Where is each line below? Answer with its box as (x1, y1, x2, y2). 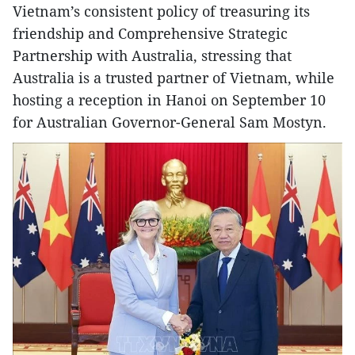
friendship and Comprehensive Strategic (13, 23, 288, 43)
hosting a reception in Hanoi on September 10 (13, 90, 326, 109)
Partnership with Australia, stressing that (13, 45, 292, 65)
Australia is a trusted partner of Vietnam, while (13, 67, 334, 87)
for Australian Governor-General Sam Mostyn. (13, 112, 326, 132)
